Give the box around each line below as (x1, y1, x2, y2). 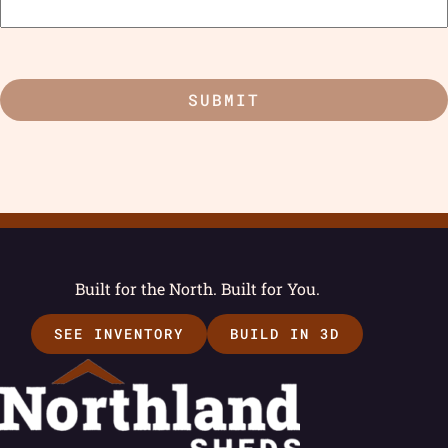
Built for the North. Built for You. (74, 278, 320, 300)
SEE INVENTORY (54, 324, 185, 344)
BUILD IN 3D (230, 324, 341, 344)
